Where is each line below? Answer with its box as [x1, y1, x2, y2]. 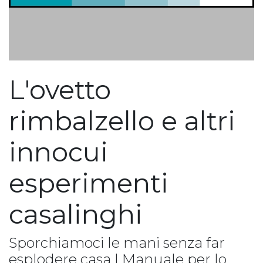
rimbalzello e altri [9, 104, 235, 137]
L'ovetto [9, 73, 111, 106]
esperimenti [9, 167, 168, 199]
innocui [9, 136, 108, 168]
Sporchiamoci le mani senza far [9, 234, 225, 251]
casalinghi [9, 198, 143, 230]
